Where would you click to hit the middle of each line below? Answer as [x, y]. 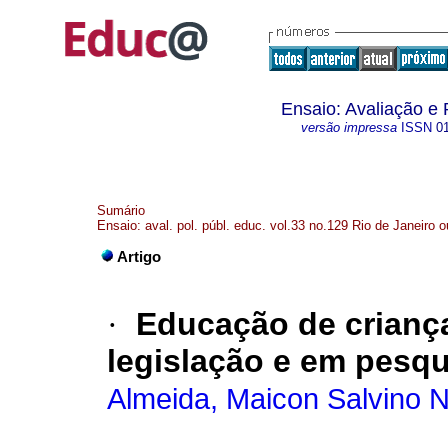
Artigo [139, 257]
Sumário [121, 210]
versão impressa [349, 127]
